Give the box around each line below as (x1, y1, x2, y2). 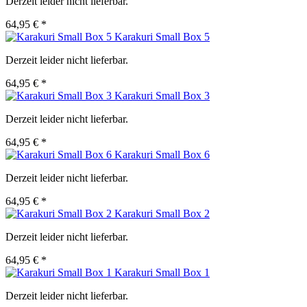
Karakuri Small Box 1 (114, 267, 210, 279)
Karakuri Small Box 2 (114, 208, 210, 220)
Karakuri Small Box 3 (114, 90, 210, 102)
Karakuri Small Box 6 (114, 149, 210, 161)
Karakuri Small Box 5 (114, 31, 210, 43)
